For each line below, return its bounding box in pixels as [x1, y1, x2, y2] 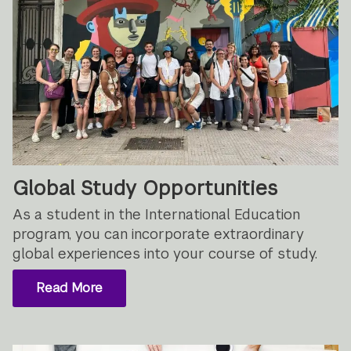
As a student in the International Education [13, 205, 301, 224]
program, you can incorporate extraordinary [13, 225, 305, 244]
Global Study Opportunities [13, 175, 278, 201]
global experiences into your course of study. [13, 244, 318, 263]
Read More [35, 279, 103, 296]
